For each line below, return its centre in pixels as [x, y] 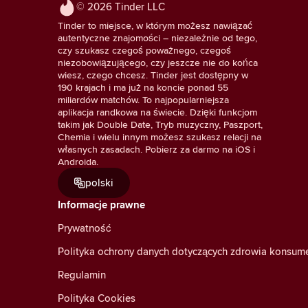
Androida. [78, 162]
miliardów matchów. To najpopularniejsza [143, 100]
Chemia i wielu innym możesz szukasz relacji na [159, 137]
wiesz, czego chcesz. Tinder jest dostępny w [153, 75]
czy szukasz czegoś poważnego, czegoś [144, 51]
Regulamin [82, 275]
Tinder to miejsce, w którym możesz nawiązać [155, 26]
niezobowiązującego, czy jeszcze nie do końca [158, 63]
